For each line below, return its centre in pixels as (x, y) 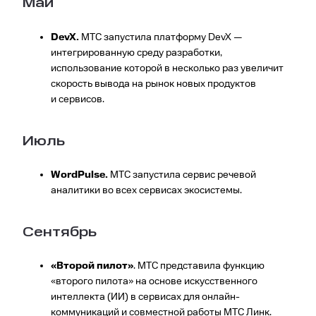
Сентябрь (60, 232)
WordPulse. (79, 175)
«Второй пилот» (92, 266)
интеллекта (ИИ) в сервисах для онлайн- (145, 297)
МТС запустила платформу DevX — (161, 37)
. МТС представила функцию (199, 266)
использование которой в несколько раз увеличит (167, 68)
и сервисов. (78, 99)
